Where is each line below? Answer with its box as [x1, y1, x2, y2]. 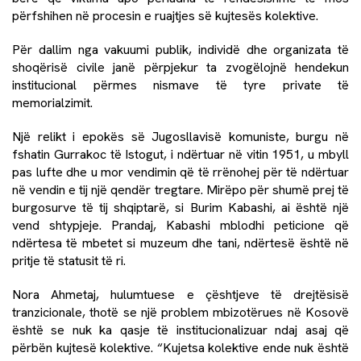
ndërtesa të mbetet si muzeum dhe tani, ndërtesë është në [12, 234, 349, 251]
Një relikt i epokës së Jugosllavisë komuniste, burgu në [12, 127, 349, 145]
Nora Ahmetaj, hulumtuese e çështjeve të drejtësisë [12, 285, 349, 303]
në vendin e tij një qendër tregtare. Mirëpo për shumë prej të [12, 180, 349, 198]
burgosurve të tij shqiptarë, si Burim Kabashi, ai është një [12, 198, 349, 216]
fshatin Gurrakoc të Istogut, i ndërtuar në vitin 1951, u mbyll [12, 145, 349, 163]
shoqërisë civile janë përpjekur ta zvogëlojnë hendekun [12, 58, 349, 76]
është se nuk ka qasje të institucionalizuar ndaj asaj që [12, 321, 349, 338]
